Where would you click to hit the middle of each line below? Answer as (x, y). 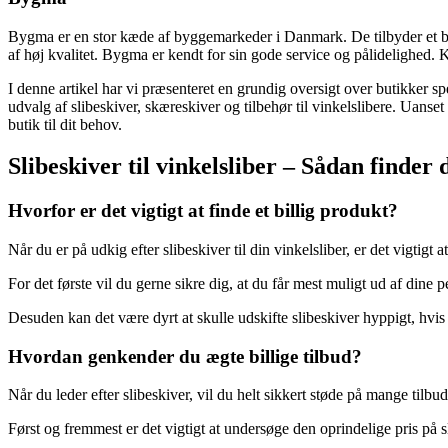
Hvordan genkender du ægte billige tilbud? (185, 356)
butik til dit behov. (65, 124)
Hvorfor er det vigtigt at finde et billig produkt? (203, 211)
